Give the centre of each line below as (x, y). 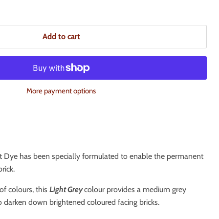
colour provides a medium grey (135, 189)
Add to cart (61, 36)
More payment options (61, 91)
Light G (61, 189)
